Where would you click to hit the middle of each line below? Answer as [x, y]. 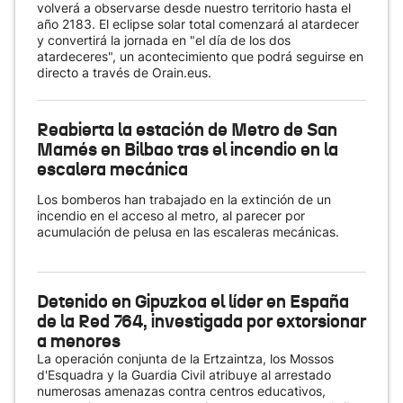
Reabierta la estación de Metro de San [187, 130]
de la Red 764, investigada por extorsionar [201, 321]
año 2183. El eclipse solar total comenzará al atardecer [198, 24]
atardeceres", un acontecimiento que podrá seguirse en [200, 56]
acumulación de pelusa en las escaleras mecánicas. [190, 232]
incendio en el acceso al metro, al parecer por [171, 215]
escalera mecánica [112, 169]
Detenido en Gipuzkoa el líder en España [193, 301]
